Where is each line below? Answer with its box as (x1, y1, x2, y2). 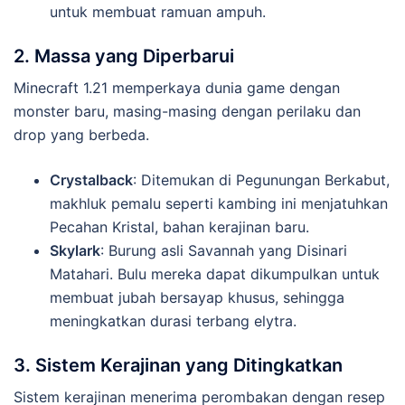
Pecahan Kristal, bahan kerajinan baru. (50, 217, 309, 236)
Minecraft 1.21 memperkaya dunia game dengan (14, 78, 340, 97)
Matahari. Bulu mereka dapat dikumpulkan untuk (50, 264, 380, 283)
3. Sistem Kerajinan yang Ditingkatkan (14, 353, 343, 376)
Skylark (50, 240, 100, 259)
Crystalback (50, 170, 133, 189)
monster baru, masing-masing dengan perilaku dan (14, 101, 361, 120)
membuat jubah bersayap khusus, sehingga (50, 287, 344, 306)
